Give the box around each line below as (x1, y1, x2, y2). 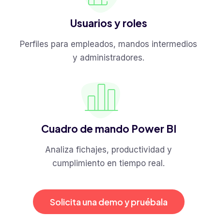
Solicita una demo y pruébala (49, 196, 168, 208)
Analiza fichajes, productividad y (45, 145, 172, 155)
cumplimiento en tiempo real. (52, 158, 165, 169)
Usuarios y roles (70, 16, 147, 30)
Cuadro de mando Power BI (41, 122, 176, 136)
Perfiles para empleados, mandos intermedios (20, 39, 197, 49)
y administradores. (73, 53, 144, 63)
